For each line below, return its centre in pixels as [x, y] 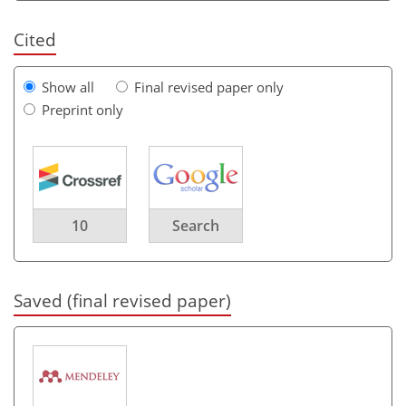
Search [196, 225]
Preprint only [82, 109]
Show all [68, 87]
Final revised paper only [209, 87]
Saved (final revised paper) [122, 300]
